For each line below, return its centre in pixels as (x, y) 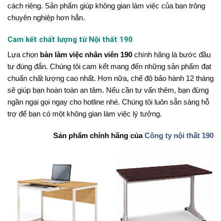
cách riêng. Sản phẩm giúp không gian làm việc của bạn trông (106, 6)
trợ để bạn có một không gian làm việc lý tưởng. (85, 114)
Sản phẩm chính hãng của (99, 135)
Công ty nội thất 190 (179, 135)
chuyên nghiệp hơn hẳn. (46, 18)
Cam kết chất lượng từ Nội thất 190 (70, 39)
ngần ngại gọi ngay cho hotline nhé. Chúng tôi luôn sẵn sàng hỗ (108, 102)
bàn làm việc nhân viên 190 (86, 55)
